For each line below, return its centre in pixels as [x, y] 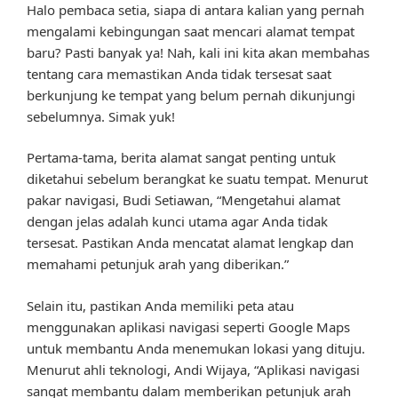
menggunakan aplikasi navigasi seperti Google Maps [188, 326]
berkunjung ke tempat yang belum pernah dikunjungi [191, 95]
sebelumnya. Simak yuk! [101, 116]
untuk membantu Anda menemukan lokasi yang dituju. [196, 348]
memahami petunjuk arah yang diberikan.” [158, 264]
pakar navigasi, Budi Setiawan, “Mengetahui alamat [183, 200]
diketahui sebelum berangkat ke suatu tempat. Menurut [197, 179]
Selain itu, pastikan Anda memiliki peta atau [160, 305]
